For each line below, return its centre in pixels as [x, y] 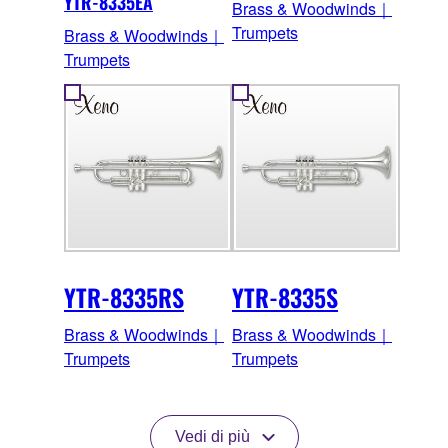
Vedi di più [212, 437]
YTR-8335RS [124, 297]
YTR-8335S [285, 297]
